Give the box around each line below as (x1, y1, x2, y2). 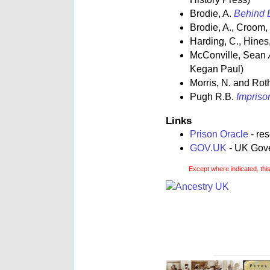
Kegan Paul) (190, 64, 243, 75)
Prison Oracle (190, 129, 248, 140)
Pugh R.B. (190, 92, 236, 102)
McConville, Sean (190, 50, 268, 61)
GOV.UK (190, 143, 227, 154)
